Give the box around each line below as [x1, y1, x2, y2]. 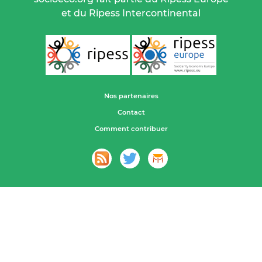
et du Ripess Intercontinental [61, 8, 201, 19]
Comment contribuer [94, 125, 168, 133]
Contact [117, 108, 145, 117]
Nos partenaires [104, 92, 158, 101]
